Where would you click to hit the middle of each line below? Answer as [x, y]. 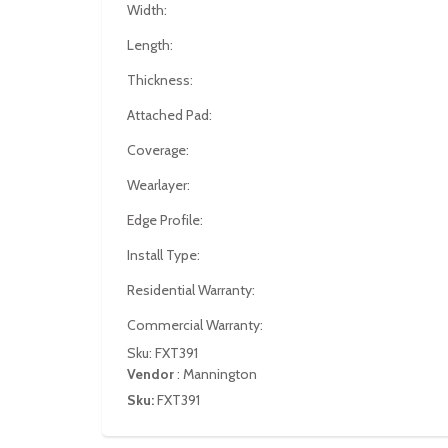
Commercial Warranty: [195, 325]
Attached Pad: [169, 115]
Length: [150, 45]
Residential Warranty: [191, 290]
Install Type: [163, 255]
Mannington [220, 374]
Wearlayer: [158, 185]
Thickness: [160, 80]
